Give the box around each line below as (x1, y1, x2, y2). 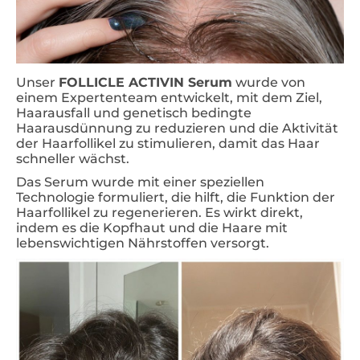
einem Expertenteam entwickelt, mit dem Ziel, (16, 89, 322, 105)
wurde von (232, 74, 305, 90)
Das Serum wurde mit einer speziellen (16, 174, 264, 190)
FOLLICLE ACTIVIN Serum (59, 74, 232, 90)
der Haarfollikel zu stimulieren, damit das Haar (16, 135, 320, 151)
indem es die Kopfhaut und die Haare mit (16, 219, 288, 235)
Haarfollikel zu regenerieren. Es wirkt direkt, (16, 204, 303, 220)
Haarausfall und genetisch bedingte (16, 104, 252, 121)
